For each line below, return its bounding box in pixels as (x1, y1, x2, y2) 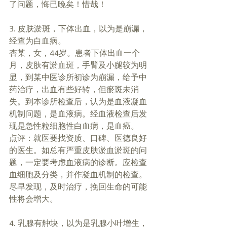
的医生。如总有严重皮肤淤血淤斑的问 (9, 145, 147, 156)
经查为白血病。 (9, 36, 68, 46)
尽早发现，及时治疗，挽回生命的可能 (9, 182, 147, 192)
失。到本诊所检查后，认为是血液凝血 (9, 97, 147, 107)
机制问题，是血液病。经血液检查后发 (9, 109, 147, 119)
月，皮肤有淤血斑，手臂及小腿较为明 (9, 60, 147, 70)
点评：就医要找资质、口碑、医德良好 (9, 133, 147, 143)
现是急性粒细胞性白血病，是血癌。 (9, 121, 141, 131)
